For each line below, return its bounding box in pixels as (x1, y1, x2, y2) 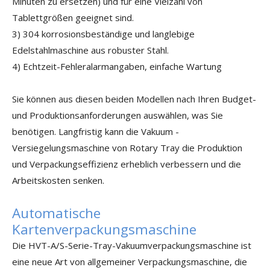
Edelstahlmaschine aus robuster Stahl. (12, 44, 169, 56)
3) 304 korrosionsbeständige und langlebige (12, 28, 195, 40)
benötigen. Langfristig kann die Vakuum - (12, 125, 179, 137)
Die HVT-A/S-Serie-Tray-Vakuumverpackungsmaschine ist (12, 239, 251, 251)
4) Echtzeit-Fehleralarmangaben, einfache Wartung (12, 60, 222, 72)
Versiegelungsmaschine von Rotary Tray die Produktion (12, 142, 242, 154)
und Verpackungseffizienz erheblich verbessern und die (12, 158, 241, 170)
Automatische (12, 204, 101, 222)
